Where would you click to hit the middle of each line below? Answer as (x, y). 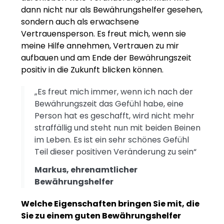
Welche (37, 203)
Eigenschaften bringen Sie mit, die (126, 203)
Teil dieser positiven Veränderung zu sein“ (115, 151)
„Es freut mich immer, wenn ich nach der (114, 91)
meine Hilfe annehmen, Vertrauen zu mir (100, 45)
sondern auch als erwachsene (80, 21)
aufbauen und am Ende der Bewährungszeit (106, 57)
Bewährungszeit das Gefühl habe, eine (109, 103)
